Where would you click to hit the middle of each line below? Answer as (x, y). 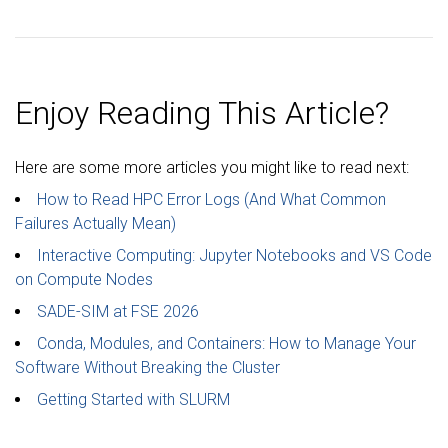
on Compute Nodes (84, 279)
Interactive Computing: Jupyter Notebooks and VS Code (234, 255)
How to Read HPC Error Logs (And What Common (211, 199)
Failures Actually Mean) (95, 223)
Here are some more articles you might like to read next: (212, 167)
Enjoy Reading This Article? (202, 113)
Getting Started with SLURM (133, 399)
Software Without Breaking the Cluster (147, 367)
